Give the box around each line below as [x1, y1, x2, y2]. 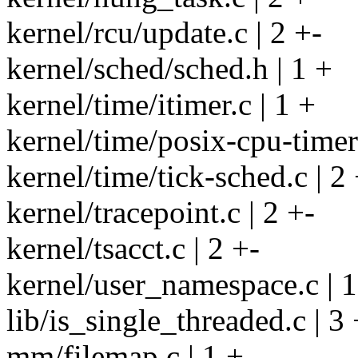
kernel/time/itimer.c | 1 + [6, 87, 316, 122]
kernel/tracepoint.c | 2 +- [6, 195, 315, 230]
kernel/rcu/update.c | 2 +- [6, 15, 322, 50]
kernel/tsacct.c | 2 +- [6, 231, 260, 266]
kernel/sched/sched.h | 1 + [6, 51, 332, 86]
